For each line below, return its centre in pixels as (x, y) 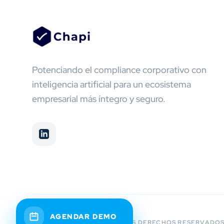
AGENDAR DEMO (83, 216)
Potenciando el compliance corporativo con (119, 70)
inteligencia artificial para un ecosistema (111, 84)
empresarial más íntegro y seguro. (99, 99)
